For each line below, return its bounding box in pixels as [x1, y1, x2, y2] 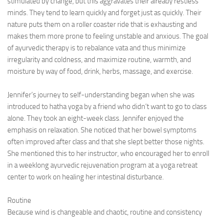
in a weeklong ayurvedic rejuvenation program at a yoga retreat [7, 161, 197, 170]
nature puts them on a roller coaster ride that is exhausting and [7, 20, 197, 29]
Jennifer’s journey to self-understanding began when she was [7, 90, 195, 99]
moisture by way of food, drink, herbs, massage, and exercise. [7, 67, 193, 76]
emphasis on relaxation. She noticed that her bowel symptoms [7, 126, 197, 134]
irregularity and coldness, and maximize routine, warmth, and [7, 55, 191, 64]
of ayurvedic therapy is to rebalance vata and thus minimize [7, 44, 186, 52]
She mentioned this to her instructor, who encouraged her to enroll [7, 149, 209, 158]
